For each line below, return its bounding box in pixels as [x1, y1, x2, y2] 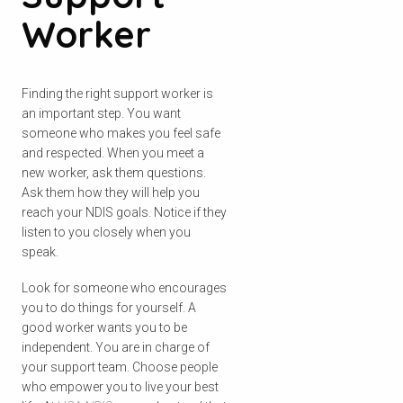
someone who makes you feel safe [22, 125, 220, 140]
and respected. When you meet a [22, 145, 204, 160]
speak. [22, 244, 58, 259]
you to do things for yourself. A [22, 300, 196, 315]
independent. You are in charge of [22, 339, 210, 354]
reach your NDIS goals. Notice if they [22, 204, 227, 219]
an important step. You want [22, 105, 181, 121]
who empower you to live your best [22, 379, 219, 394]
